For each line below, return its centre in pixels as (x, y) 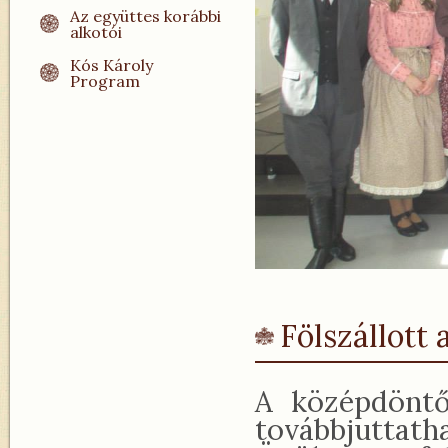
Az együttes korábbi (145, 16)
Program (105, 81)
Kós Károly (111, 65)
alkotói (96, 32)
